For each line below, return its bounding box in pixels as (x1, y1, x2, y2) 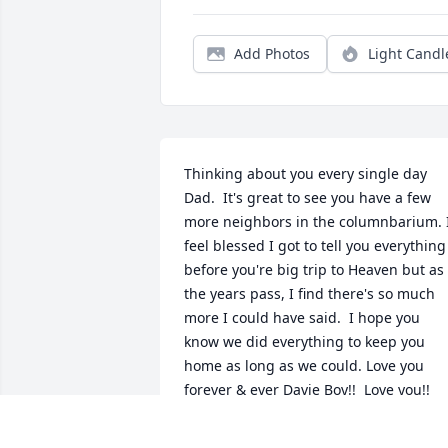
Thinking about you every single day (184, 164, 427, 184)
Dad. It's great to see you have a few (184, 188, 431, 208)
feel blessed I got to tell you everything (184, 236, 446, 256)
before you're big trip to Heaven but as (184, 260, 444, 280)
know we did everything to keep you (184, 332, 425, 352)
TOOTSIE (184, 426, 243, 446)
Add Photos (234, 44, 310, 64)
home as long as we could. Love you (184, 356, 424, 376)
